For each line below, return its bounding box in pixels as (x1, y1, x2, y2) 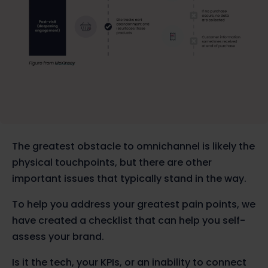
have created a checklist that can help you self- (12, 213, 245, 227)
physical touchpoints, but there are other (12, 155, 212, 169)
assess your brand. (12, 229, 106, 243)
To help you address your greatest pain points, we (12, 197, 255, 211)
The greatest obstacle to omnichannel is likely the (12, 139, 255, 153)
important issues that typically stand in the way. (12, 171, 249, 185)
